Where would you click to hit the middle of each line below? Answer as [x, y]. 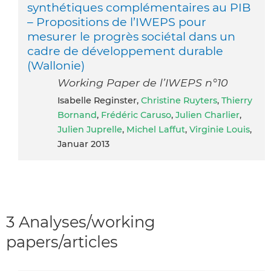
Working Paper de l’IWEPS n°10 [143, 82]
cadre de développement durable [125, 51]
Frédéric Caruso [136, 115]
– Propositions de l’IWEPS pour [117, 21]
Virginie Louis [220, 129]
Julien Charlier [207, 115]
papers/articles [62, 241]
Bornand [77, 115]
